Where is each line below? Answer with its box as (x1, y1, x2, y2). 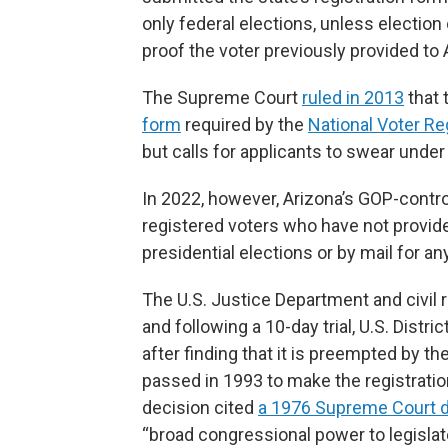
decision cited (142, 397, 258, 418)
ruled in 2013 (302, 87, 404, 108)
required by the (181, 114, 308, 135)
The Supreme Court (142, 87, 302, 108)
